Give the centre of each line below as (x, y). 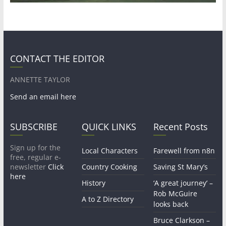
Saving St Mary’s (181, 167)
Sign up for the (35, 148)
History (94, 183)
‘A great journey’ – (183, 183)
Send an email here (43, 97)
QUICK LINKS (109, 127)
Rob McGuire (176, 194)
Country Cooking (110, 167)
